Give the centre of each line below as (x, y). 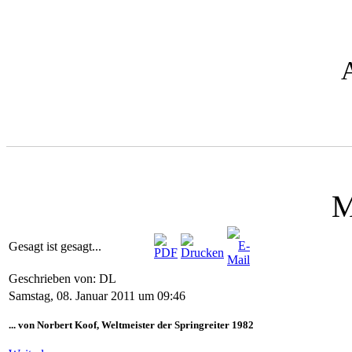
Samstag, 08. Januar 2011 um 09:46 (97, 296)
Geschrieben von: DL (64, 279)
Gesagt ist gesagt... (55, 247)
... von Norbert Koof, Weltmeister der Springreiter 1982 (131, 325)
